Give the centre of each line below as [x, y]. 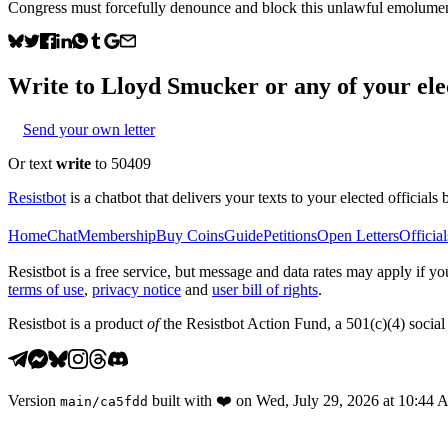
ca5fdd [124, 401]
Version [32, 400]
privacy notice [136, 289]
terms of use [46, 289]
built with [182, 400]
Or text [32, 163]
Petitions [290, 235]
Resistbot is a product [77, 323]
